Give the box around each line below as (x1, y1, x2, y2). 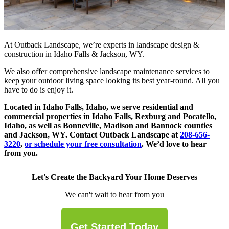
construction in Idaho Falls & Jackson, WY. (4, 49, 144, 58)
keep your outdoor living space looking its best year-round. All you (4, 76, 220, 85)
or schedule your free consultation (25, 139, 142, 148)
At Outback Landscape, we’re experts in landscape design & (4, 40, 199, 49)
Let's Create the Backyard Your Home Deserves (32, 173, 197, 182)
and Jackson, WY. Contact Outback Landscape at (4, 130, 180, 139)
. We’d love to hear (142, 139, 207, 148)
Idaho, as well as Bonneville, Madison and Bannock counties (4, 121, 212, 130)
